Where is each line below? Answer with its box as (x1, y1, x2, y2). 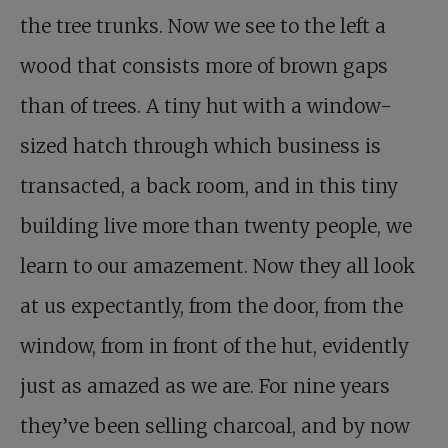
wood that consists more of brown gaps (20, 54, 388, 78)
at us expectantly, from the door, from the (20, 294, 403, 318)
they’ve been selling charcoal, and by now (20, 414, 410, 438)
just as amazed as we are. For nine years (20, 374, 390, 398)
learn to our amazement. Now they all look (20, 254, 415, 278)
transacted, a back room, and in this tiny (20, 174, 398, 198)
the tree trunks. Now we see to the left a (20, 14, 386, 38)
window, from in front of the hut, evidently (20, 334, 409, 358)
